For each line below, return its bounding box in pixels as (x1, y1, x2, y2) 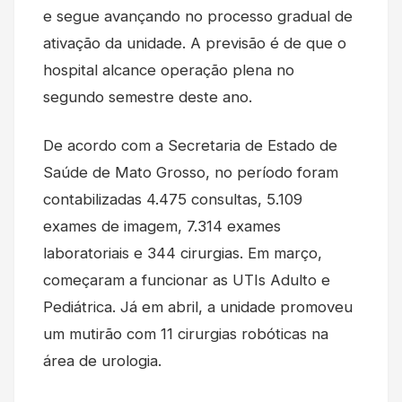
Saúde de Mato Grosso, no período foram (43, 162, 338, 181)
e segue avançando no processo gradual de (43, 6, 353, 25)
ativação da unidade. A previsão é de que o (43, 33, 346, 52)
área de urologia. (43, 351, 162, 370)
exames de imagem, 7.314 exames (43, 216, 281, 235)
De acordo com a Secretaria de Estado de (43, 135, 337, 154)
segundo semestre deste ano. (43, 87, 252, 106)
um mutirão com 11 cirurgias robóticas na (43, 324, 328, 343)
